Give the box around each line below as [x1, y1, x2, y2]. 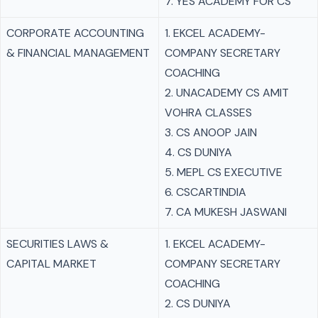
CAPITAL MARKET [6, 256, 97, 271]
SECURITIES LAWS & [6, 236, 109, 251]
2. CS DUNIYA [165, 296, 231, 311]
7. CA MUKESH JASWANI [165, 204, 287, 219]
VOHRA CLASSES [165, 105, 252, 120]
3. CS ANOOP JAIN [165, 125, 257, 140]
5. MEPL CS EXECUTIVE [165, 165, 283, 180]
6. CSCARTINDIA [165, 185, 246, 199]
